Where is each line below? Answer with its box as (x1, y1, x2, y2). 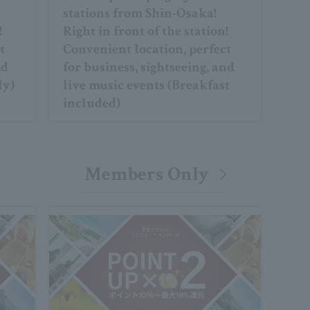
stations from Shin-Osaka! (62, 4, 217, 23)
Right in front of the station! (62, 22, 228, 41)
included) (62, 94, 120, 113)
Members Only (84, 161, 209, 188)
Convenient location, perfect (62, 40, 231, 59)
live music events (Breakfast (62, 76, 230, 95)
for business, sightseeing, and (62, 58, 235, 77)
